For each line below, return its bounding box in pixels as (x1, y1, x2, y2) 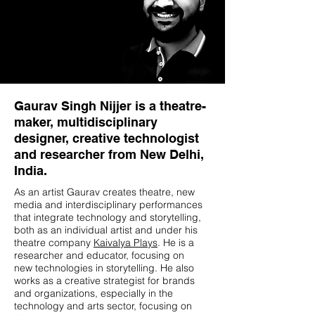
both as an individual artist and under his (14, 224, 198, 236)
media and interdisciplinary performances (14, 198, 202, 211)
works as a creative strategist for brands (14, 274, 195, 287)
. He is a (157, 236, 194, 249)
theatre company (14, 236, 94, 249)
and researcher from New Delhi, (14, 147, 204, 162)
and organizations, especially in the (14, 287, 173, 300)
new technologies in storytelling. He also (14, 262, 194, 274)
